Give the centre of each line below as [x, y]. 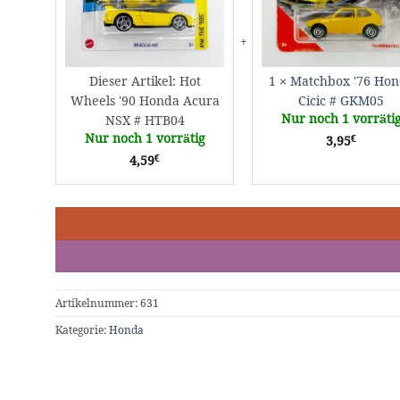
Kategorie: [82, 329]
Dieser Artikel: [132, 82]
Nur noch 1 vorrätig [145, 139]
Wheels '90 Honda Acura [145, 101]
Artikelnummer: [98, 303]
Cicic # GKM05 [341, 101]
